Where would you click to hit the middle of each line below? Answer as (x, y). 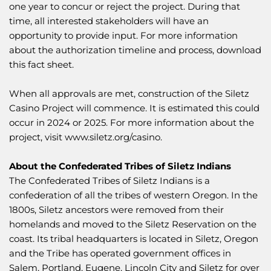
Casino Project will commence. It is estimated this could (134, 108)
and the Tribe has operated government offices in (120, 253)
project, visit (37, 137)
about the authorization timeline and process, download (135, 50)
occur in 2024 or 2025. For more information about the (132, 123)
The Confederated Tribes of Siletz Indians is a (109, 181)
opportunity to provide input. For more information (123, 36)
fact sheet (50, 65)
